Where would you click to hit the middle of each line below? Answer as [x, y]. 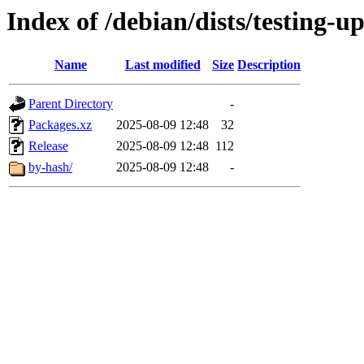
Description [269, 65]
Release [48, 146]
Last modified [162, 65]
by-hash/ [50, 167]
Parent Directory [71, 104]
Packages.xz [60, 125]
